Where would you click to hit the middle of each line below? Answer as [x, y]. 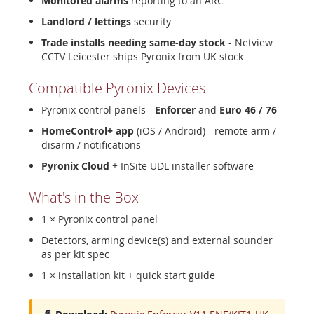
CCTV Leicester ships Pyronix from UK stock [142, 56]
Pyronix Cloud [75, 166]
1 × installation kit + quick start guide [128, 275]
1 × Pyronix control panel [100, 219]
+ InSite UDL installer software [182, 166]
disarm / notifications [91, 145]
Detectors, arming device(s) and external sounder [157, 240]
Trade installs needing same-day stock [134, 42]
